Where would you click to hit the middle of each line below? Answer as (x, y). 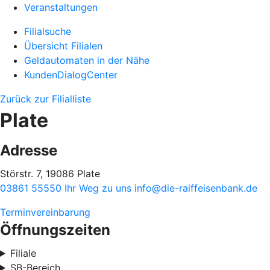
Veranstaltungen (61, 7)
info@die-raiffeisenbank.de (196, 188)
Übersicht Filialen (63, 46)
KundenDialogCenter (71, 75)
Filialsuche (48, 31)
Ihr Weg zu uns (99, 188)
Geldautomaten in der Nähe (87, 60)
